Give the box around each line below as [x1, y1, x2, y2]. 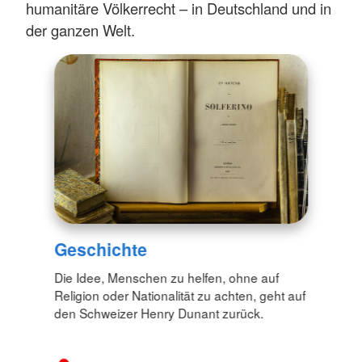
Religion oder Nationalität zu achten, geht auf [54, 285, 306, 304]
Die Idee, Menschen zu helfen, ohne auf [54, 267, 280, 286]
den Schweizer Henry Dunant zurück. [54, 303, 264, 322]
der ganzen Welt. [26, 19, 135, 41]
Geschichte [54, 236, 148, 261]
